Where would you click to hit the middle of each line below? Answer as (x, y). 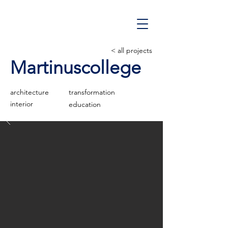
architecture (30, 92)
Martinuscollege (76, 67)
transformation (92, 92)
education (85, 104)
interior (22, 104)
